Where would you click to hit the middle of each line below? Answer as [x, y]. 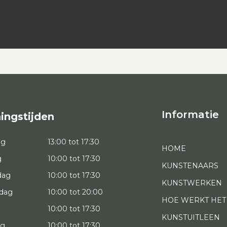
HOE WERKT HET [194, 200]
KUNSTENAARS [190, 166]
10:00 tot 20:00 [75, 192]
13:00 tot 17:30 [74, 142]
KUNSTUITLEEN [191, 218]
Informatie [190, 115]
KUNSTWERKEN [192, 183]
